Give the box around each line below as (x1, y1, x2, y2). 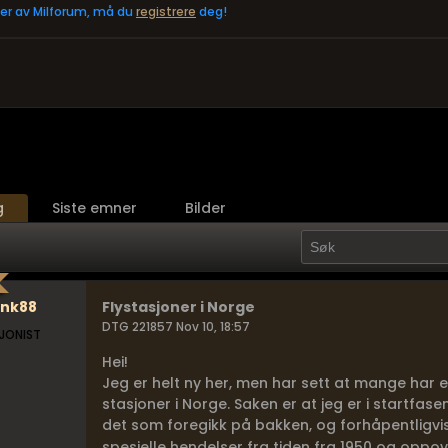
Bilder (185, 198, 226, 218)
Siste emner (52, 198, 137, 218)
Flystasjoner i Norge (102, 297, 255, 317)
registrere (136, 3, 196, 20)
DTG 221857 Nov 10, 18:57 (102, 318, 250, 335)
